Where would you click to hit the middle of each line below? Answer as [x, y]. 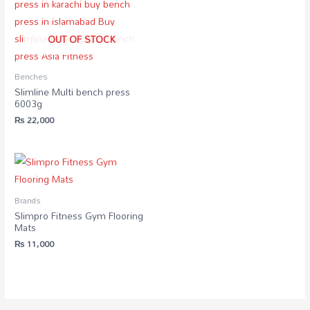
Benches [31, 77]
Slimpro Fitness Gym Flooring [79, 216]
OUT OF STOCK [81, 39]
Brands [28, 201]
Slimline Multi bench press [73, 92]
